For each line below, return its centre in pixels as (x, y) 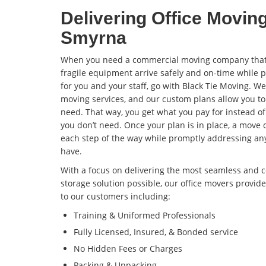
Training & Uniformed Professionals (145, 216)
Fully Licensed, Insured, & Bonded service (156, 232)
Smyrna (94, 38)
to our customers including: (115, 197)
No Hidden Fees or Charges (128, 249)
